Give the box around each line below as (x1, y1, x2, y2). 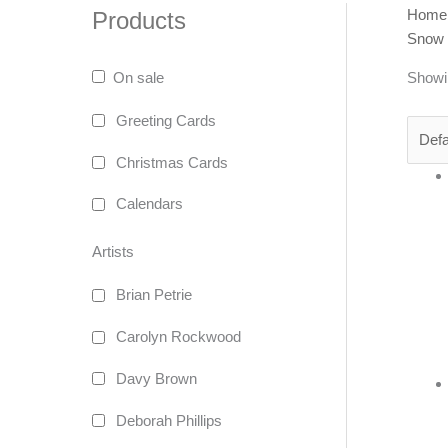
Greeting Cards (116, 111, 216, 129)
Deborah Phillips (116, 411, 222, 429)
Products (92, 6, 186, 34)
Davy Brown (116, 369, 197, 387)
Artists (92, 243, 134, 261)
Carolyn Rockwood (116, 328, 241, 346)
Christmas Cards (116, 153, 228, 171)
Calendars (116, 195, 183, 213)
